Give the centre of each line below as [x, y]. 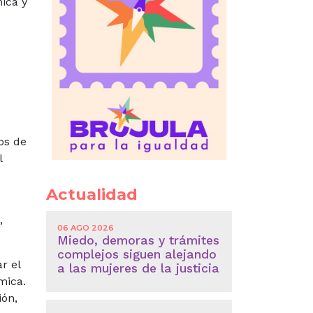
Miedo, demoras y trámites [138, 240]
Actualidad [92, 194]
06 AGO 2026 [85, 227]
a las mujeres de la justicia [138, 268]
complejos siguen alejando [137, 254]
